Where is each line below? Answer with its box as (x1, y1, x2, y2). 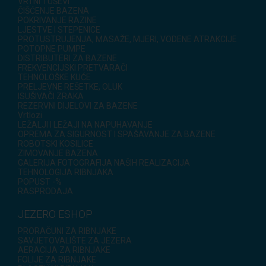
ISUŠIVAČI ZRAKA (18, 91, 84, 102)
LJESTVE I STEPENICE (18, 25, 100, 35)
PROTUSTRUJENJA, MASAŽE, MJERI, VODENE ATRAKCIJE (18, 34, 237, 45)
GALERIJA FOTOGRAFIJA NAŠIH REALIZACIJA (18, 158, 190, 168)
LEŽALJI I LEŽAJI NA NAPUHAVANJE (18, 120, 153, 130)
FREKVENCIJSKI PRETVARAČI (18, 63, 128, 73)
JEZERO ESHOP (18, 208, 93, 221)
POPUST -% (18, 177, 62, 187)
